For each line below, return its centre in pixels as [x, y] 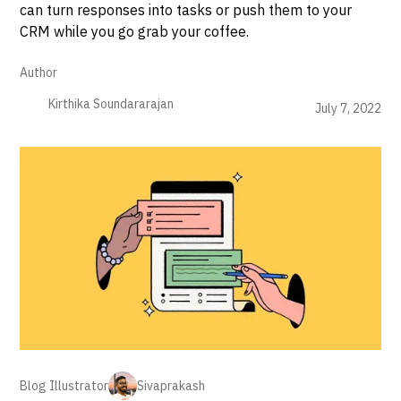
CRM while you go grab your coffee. [135, 32]
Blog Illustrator [64, 385]
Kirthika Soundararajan [111, 104]
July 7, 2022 [348, 109]
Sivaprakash [171, 385]
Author [39, 73]
